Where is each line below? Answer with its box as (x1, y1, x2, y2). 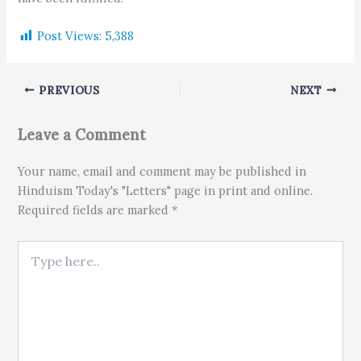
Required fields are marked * (18, 202, 179, 218)
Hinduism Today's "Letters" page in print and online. (18, 183, 313, 199)
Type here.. (17, 240, 78, 255)
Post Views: (37, 27, 102, 44)
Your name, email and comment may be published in (18, 164, 307, 180)
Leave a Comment (18, 125, 147, 144)
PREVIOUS (35, 82, 100, 98)
